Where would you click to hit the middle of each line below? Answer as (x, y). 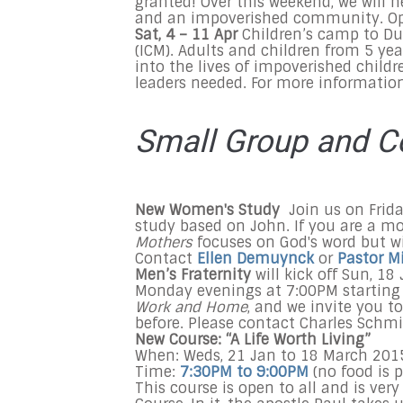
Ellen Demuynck (255, 259)
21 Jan (252, 356)
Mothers (164, 242)
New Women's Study (212, 210)
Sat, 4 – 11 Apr (188, 35)
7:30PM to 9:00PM (244, 372)
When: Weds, (181, 356)
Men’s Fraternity (193, 275)
